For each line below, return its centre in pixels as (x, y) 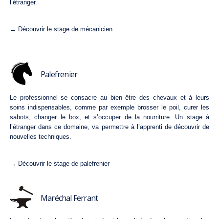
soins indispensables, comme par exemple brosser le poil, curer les (109, 107)
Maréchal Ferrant (69, 198)
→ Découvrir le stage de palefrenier (60, 163)
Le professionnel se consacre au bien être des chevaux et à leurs (109, 97)
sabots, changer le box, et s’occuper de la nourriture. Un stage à (109, 117)
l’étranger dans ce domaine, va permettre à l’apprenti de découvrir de (109, 127)
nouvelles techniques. (41, 136)
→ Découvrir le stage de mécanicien (61, 29)
